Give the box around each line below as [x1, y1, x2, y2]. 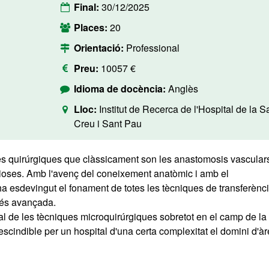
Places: [73, 20, 110, 34]
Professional [125, 41, 180, 55]
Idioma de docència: [73, 82, 168, 95]
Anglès [168, 82, 198, 95]
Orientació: [73, 41, 126, 55]
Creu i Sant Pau [73, 116, 142, 130]
